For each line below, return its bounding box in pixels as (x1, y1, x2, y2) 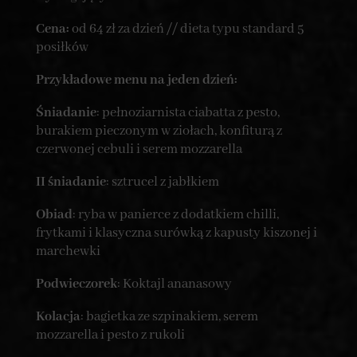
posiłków (35, 39, 88, 57)
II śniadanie (35, 174, 106, 191)
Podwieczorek (35, 276, 117, 293)
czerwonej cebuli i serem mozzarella (35, 141, 242, 159)
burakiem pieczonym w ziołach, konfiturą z (35, 123, 282, 140)
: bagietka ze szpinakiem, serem (80, 308, 258, 326)
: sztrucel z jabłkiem (105, 174, 219, 191)
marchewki (35, 243, 100, 261)
